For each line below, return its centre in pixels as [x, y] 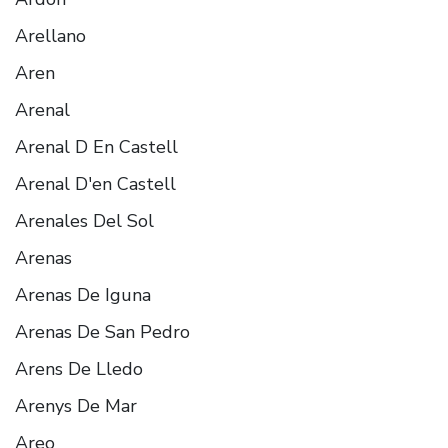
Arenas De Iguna [83, 294]
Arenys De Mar [76, 405]
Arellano [50, 35]
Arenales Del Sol [84, 220]
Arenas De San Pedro [102, 331]
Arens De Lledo [79, 368]
